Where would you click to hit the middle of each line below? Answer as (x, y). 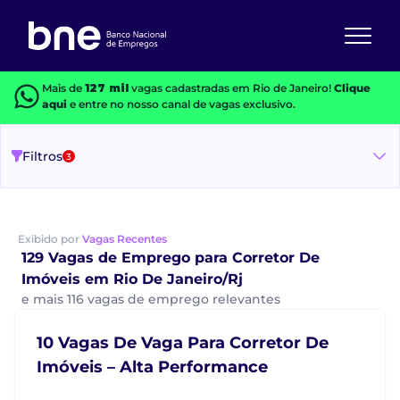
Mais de (63, 88)
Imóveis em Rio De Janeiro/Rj (132, 279)
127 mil (106, 88)
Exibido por (50, 239)
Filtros (42, 156)
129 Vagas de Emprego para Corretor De (171, 258)
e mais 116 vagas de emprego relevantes (151, 299)
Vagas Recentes (125, 239)
